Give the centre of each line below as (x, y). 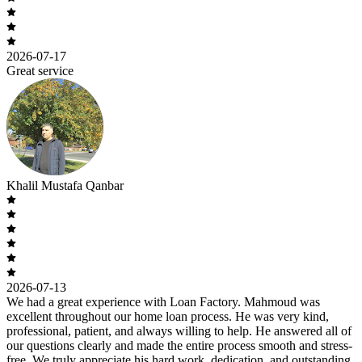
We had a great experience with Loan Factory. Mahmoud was (163, 301)
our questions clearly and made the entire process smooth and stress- (179, 345)
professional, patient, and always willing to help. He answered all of (179, 330)
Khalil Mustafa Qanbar (65, 185)
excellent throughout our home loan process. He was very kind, (168, 316)
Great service (40, 70)
